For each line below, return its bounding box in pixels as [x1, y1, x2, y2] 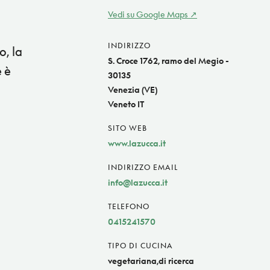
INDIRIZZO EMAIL [108, 163, 178, 172]
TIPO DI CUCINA [108, 241, 173, 251]
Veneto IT [108, 99, 145, 110]
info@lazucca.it [108, 177, 168, 188]
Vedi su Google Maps [108, 9, 188, 20]
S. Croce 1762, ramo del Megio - [108, 55, 229, 66]
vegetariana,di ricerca [108, 256, 194, 266]
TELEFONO [108, 202, 149, 212]
